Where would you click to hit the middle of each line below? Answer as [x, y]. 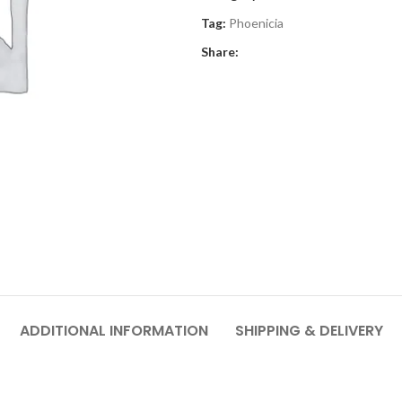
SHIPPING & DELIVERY [309, 331]
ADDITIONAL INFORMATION [114, 331]
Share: [220, 52]
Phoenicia [256, 23]
